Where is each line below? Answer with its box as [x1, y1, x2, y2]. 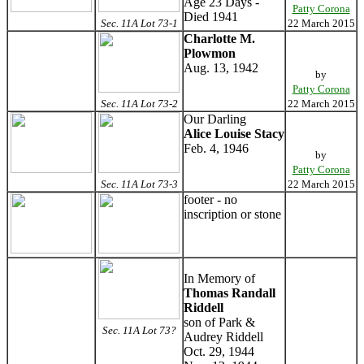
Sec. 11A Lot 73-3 [100, 178, 178, 190]
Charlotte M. [184, 32, 255, 45]
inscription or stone [184, 207, 281, 221]
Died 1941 [184, 10, 238, 24]
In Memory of [184, 271, 255, 285]
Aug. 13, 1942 [184, 61, 258, 75]
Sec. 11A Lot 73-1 [100, 17, 178, 29]
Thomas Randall [184, 286, 275, 300]
